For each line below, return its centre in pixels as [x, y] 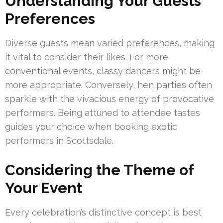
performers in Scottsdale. [59, 141]
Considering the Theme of [99, 170]
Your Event [44, 188]
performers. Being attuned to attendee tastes [103, 113]
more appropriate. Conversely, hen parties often [109, 85]
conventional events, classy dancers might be [103, 71]
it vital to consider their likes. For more [87, 57]
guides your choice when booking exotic [91, 127]
